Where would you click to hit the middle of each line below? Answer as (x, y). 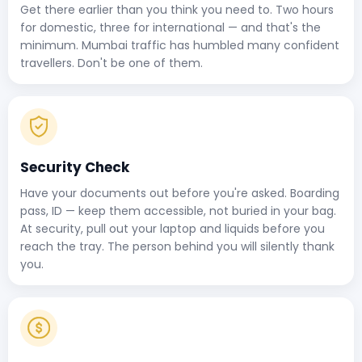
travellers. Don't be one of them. (112, 63)
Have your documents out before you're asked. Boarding (180, 193)
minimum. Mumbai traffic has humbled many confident (180, 45)
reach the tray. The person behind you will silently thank (177, 246)
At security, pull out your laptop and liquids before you (173, 228)
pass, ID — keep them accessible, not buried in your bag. (178, 210)
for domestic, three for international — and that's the (170, 27)
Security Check (75, 167)
